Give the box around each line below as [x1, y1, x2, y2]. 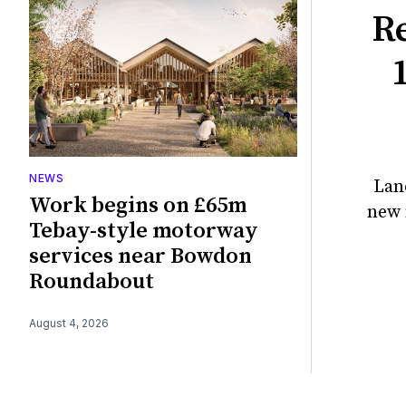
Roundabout [29, 267, 154, 295]
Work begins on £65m [29, 191, 246, 219]
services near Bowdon [29, 242, 252, 270]
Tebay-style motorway [29, 217, 258, 245]
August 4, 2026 [29, 315, 109, 330]
